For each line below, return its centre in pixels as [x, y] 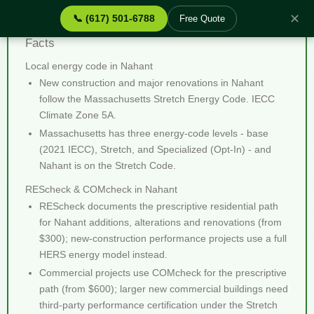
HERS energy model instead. [103, 254]
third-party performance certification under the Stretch [158, 305]
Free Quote [202, 19]
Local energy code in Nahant [89, 66]
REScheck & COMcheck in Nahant [101, 189]
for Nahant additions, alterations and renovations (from [161, 222]
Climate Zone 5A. [78, 115]
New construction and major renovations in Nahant [151, 83]
